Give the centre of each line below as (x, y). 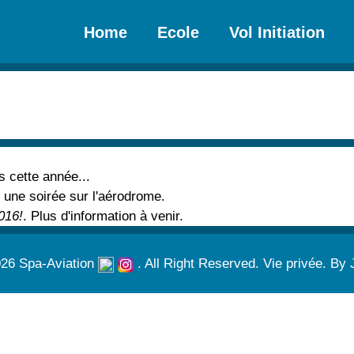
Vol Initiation (277, 32)
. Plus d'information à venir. (103, 217)
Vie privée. (296, 264)
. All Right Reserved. (198, 264)
